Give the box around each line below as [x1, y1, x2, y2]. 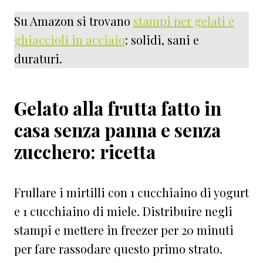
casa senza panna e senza [14, 117, 221, 142]
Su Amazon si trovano [14, 12, 133, 29]
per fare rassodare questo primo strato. [14, 240, 222, 257]
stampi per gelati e [133, 12, 234, 29]
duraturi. [14, 50, 62, 66]
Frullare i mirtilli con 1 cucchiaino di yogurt [14, 184, 249, 200]
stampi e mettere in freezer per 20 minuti [14, 221, 234, 238]
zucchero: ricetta [14, 139, 156, 164]
